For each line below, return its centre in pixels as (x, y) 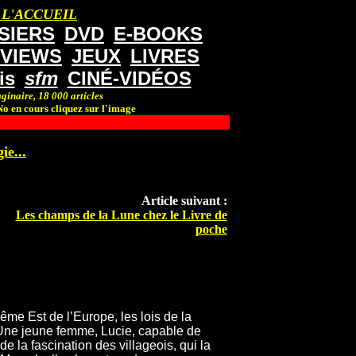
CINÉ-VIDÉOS (129, 78)
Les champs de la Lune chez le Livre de (121, 215)
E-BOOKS (158, 34)
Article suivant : (184, 201)
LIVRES (165, 56)
